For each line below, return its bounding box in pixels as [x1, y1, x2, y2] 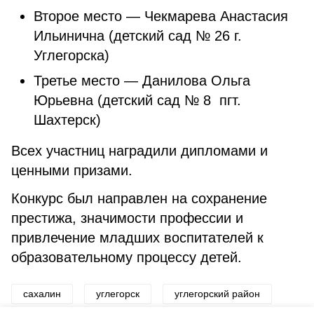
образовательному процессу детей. [11, 250, 242, 265]
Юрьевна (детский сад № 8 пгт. [34, 93, 241, 108]
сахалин [23, 288, 61, 299]
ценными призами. [11, 163, 132, 178]
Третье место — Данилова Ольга [34, 73, 250, 88]
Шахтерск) [34, 112, 101, 128]
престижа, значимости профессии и [11, 210, 243, 226]
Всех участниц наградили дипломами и [11, 143, 268, 158]
